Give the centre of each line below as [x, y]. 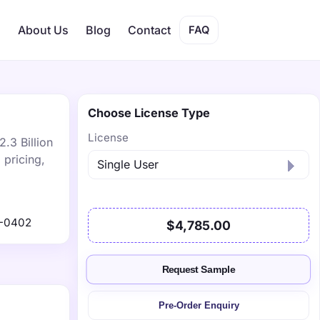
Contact [149, 30]
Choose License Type [149, 113]
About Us [43, 30]
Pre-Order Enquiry [199, 305]
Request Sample [199, 270]
